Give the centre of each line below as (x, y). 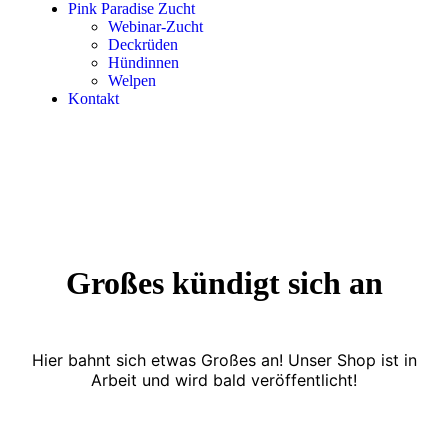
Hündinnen (143, 62)
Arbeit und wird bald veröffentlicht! (224, 379)
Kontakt (93, 98)
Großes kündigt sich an (224, 283)
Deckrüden (143, 44)
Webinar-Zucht (155, 26)
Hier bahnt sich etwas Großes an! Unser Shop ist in (224, 359)
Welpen (132, 80)
